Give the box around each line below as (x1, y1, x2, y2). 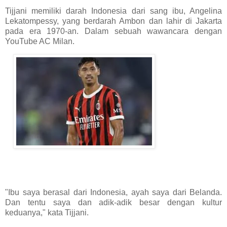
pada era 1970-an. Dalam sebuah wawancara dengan (5, 26, 222, 35)
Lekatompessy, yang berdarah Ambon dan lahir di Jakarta (5, 16, 222, 25)
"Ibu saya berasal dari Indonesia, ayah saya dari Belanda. (5, 188, 222, 197)
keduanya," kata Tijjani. (5, 208, 89, 217)
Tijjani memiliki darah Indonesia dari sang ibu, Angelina (5, 6, 222, 15)
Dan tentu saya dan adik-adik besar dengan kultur (5, 198, 222, 207)
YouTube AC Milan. (5, 36, 74, 46)
